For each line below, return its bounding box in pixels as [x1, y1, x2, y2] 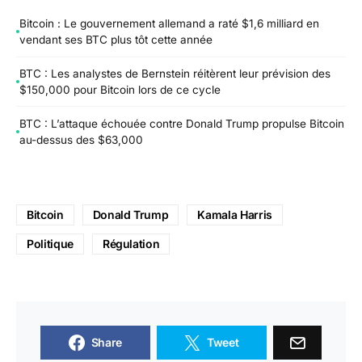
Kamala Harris [197, 208, 272, 222]
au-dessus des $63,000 [19, 133, 143, 146]
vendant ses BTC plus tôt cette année [19, 33, 213, 47]
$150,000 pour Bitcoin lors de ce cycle [19, 83, 221, 97]
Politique [27, 237, 74, 251]
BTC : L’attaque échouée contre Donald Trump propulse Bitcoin [19, 116, 344, 130]
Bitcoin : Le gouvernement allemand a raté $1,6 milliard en [19, 17, 319, 31]
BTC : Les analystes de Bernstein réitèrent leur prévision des [19, 67, 330, 81]
